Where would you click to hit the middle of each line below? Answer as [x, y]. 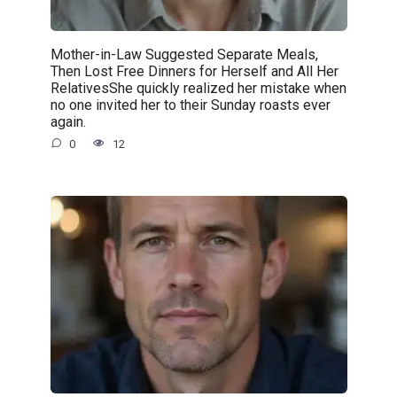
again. [68, 121]
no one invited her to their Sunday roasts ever [190, 105]
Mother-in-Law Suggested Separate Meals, [184, 54]
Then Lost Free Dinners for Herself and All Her [194, 71]
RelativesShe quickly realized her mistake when [198, 88]
